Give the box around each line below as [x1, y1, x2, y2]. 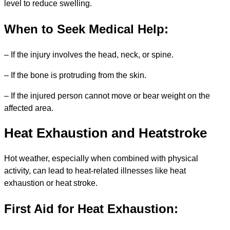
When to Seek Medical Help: [4, 22, 168, 36]
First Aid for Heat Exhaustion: [4, 201, 178, 216]
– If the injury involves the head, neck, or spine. [4, 50, 174, 59]
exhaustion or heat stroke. [4, 178, 98, 187]
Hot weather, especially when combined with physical [4, 154, 198, 163]
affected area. [4, 103, 53, 112]
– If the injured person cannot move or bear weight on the [4, 91, 210, 100]
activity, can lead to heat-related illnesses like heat [4, 166, 186, 175]
